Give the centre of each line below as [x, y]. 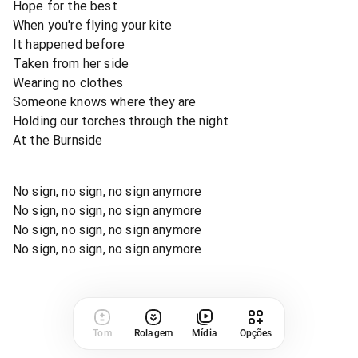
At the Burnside [58, 140]
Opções [256, 333]
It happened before [69, 44]
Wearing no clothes [68, 82]
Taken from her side [71, 63]
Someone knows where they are [105, 101]
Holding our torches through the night [121, 121]
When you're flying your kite [93, 25]
